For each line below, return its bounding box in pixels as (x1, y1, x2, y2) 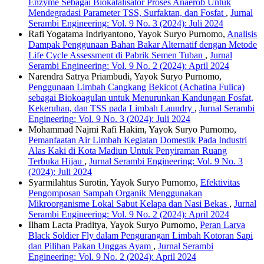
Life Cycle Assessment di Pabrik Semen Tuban (28, 50, 205, 61)
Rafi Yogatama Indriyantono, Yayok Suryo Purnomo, (28, 29, 227, 39)
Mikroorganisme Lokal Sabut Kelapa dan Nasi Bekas (28, 199, 229, 209)
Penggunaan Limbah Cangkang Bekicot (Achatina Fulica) (28, 82, 245, 93)
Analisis (227, 29, 257, 39)
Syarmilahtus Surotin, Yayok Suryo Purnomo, (28, 177, 200, 188)
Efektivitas (200, 177, 240, 188)
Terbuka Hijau (28, 156, 84, 167)
